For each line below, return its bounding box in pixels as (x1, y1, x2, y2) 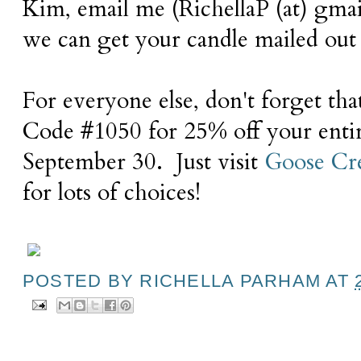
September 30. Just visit (23, 146, 264, 177)
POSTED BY (23, 270, 140, 291)
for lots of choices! (23, 176, 201, 208)
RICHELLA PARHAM (139, 270, 322, 291)
